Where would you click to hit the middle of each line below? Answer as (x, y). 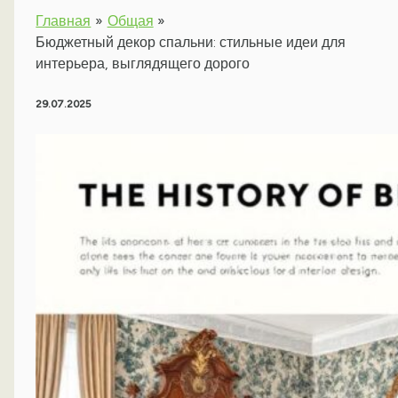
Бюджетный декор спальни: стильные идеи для (191, 43)
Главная (64, 21)
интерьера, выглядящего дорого (143, 64)
